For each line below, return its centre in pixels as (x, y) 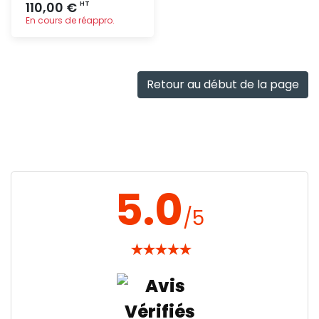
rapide (96, 66)
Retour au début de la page (223, 84)
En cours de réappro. (70, 20)
